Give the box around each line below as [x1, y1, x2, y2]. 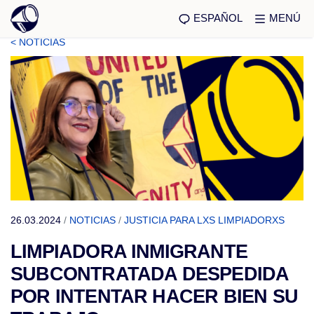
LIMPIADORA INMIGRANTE [11, 241, 247, 262]
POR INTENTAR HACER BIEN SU [11, 286, 298, 307]
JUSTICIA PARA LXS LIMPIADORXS [124, 214, 285, 226]
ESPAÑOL [193, 11, 243, 24]
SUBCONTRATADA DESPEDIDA [11, 264, 289, 285]
